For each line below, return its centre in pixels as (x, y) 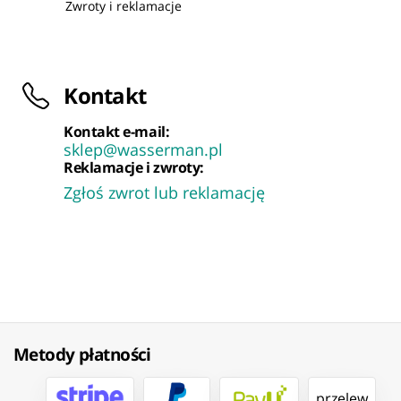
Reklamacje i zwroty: (134, 168)
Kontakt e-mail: (117, 132)
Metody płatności (82, 354)
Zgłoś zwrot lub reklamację (165, 193)
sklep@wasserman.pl (144, 150)
